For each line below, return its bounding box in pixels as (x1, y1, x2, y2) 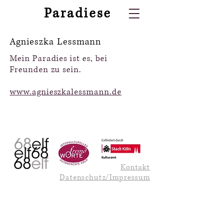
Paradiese (44, 5, 111, 22)
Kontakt (121, 162, 150, 172)
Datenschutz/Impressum (60, 172, 150, 183)
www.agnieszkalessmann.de (10, 86, 122, 97)
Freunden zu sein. (10, 64, 82, 75)
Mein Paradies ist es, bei (10, 53, 108, 64)
